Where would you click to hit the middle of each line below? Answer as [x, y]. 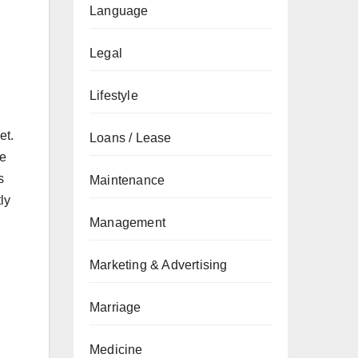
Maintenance [127, 180]
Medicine [116, 350]
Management [127, 223]
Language [119, 11]
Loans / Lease [131, 138]
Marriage [115, 307]
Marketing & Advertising [159, 265]
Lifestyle [114, 95]
